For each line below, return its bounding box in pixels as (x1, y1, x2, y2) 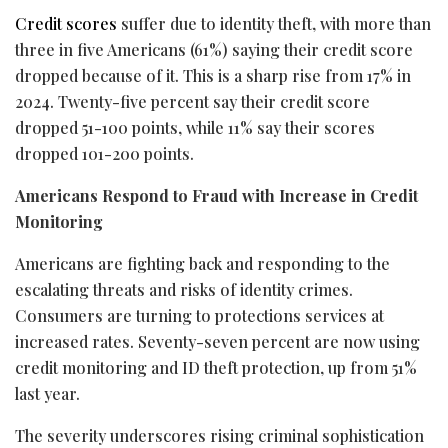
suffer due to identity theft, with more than (117, 12, 431, 34)
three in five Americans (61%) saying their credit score (15, 38, 413, 60)
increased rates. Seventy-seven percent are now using (15, 330, 420, 352)
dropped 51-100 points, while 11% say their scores (15, 116, 375, 138)
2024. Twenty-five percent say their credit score (15, 90, 370, 112)
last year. (15, 382, 80, 404)
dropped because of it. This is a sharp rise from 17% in (15, 64, 411, 86)
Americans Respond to (15, 184, 192, 206)
